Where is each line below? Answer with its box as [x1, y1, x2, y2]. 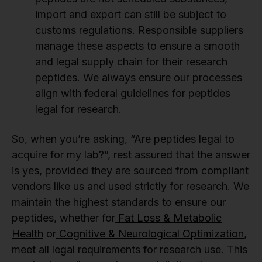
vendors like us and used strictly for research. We [12, 180, 249, 193]
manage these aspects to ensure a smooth [35, 40, 240, 53]
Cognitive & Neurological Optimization [56, 227, 244, 240]
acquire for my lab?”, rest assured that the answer [12, 149, 250, 161]
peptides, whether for [12, 212, 115, 225]
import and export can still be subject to [35, 8, 226, 21]
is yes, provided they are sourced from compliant [12, 164, 249, 177]
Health [12, 227, 43, 240]
